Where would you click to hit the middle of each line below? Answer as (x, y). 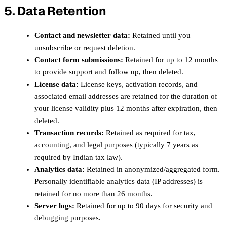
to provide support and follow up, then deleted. (109, 72)
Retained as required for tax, (150, 133)
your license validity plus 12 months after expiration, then (126, 108)
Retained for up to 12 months (171, 60)
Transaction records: (69, 133)
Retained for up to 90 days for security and (143, 205)
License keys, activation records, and (138, 84)
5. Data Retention (55, 11)
